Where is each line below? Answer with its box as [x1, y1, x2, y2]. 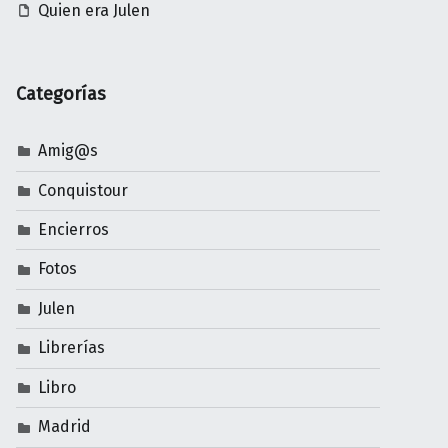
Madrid [38, 417, 92, 437]
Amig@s [38, 141, 99, 161]
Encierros [38, 220, 110, 240]
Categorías [16, 83, 106, 106]
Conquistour [38, 180, 129, 200]
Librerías [38, 338, 106, 358]
